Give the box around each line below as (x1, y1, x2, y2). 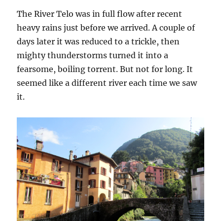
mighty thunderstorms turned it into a (17, 50, 169, 60)
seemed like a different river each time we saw (17, 77, 197, 88)
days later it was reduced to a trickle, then (17, 36, 180, 46)
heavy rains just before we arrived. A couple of (17, 22, 195, 33)
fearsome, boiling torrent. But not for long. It (17, 64, 193, 74)
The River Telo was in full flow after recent (17, 8, 183, 19)
